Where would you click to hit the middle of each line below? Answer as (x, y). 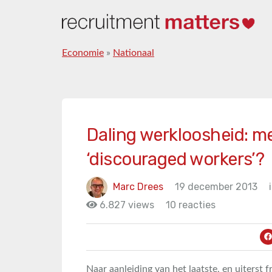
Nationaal (134, 53)
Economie (83, 53)
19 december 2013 (216, 186)
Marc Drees (138, 186)
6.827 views (126, 205)
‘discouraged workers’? (175, 159)
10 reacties (191, 205)
